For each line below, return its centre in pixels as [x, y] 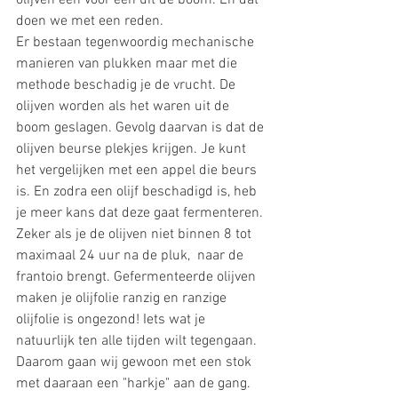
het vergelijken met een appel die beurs [138, 171]
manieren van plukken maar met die [128, 64]
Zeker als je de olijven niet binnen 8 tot [135, 235]
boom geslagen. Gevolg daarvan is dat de [142, 128]
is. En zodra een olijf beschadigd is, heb [138, 192]
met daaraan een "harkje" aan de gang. [137, 384]
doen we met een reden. [92, 22]
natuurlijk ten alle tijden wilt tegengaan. [138, 342]
